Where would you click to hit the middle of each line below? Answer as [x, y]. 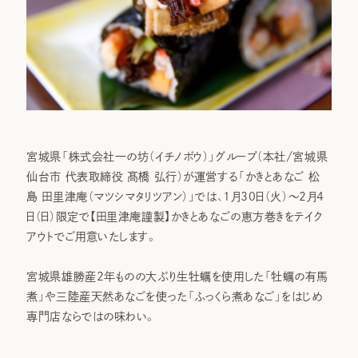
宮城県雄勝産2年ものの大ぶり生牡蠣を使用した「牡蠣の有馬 [178, 276]
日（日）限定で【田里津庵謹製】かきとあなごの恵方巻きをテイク [175, 216]
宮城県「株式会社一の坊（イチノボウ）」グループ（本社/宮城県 [177, 156]
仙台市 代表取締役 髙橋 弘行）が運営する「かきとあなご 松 [173, 176]
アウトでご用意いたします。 [92, 236]
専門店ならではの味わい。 [91, 316]
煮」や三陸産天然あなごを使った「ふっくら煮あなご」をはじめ [175, 296]
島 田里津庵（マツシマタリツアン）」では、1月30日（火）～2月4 [175, 196]
